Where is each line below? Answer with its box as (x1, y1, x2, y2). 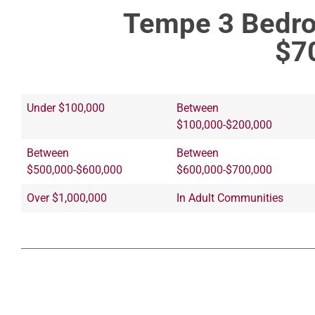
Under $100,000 (27, 101, 105, 115)
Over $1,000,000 (27, 191, 107, 205)
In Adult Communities (176, 191, 283, 205)
